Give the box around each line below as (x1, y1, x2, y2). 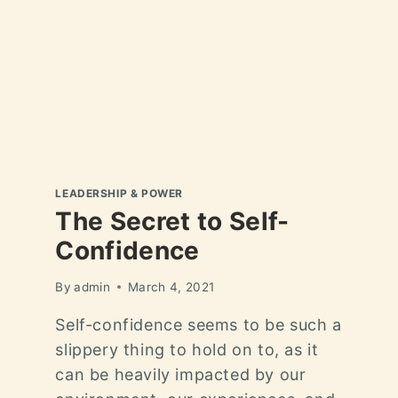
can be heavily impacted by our (55, 364, 306, 384)
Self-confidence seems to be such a (55, 314, 342, 334)
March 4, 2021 (127, 279, 215, 294)
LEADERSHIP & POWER (55, 187, 184, 201)
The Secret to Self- (55, 206, 290, 237)
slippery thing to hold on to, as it (55, 339, 319, 359)
